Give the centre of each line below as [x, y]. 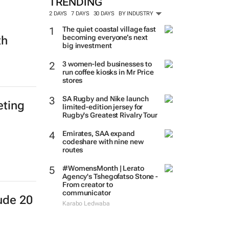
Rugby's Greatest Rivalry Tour [110, 115]
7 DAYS [80, 14]
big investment [87, 45]
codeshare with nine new [103, 142]
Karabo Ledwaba [86, 203]
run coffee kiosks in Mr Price [108, 72]
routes [73, 150]
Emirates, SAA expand [98, 133]
